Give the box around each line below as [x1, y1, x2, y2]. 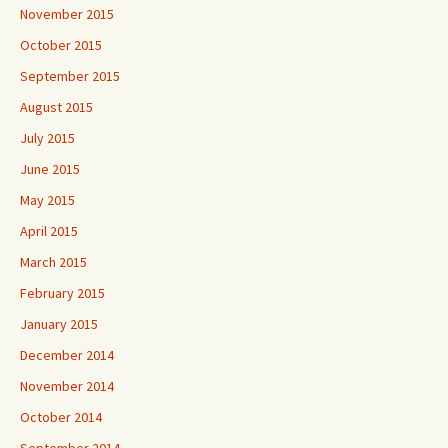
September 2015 [20, 67, 120, 85]
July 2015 [20, 129, 75, 147]
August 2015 [20, 98, 93, 116]
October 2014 [20, 408, 102, 426]
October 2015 [20, 36, 102, 54]
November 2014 [20, 377, 114, 395]
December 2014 [20, 346, 114, 364]
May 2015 [20, 191, 75, 209]
